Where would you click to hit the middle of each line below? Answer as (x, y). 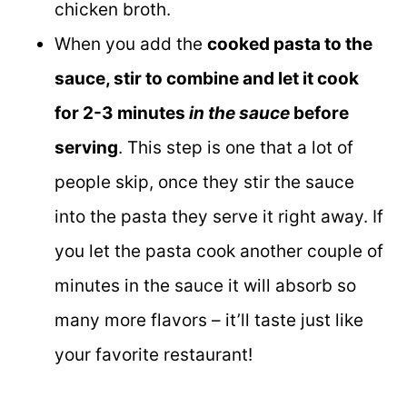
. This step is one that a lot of (236, 147)
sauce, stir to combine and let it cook (207, 78)
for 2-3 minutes (122, 113)
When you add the (131, 44)
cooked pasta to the (290, 44)
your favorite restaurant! (154, 354)
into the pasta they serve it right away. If (219, 216)
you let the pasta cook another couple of (219, 251)
